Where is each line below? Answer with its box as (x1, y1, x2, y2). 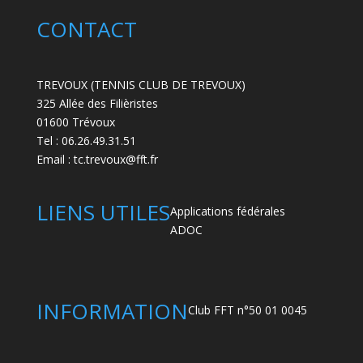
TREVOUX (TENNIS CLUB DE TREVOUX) (36, 77, 246, 93)
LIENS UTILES (36, 198, 170, 228)
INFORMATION (36, 296, 188, 326)
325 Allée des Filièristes (36, 96, 158, 112)
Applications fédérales (169, 203, 285, 220)
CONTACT (36, 15, 137, 44)
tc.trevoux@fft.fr (73, 152, 158, 168)
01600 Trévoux (36, 114, 115, 130)
